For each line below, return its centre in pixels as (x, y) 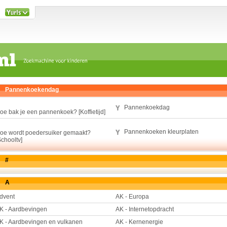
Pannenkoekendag (32, 90)
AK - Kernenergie (139, 222)
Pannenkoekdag (147, 107)
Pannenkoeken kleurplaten (161, 132)
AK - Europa (132, 197)
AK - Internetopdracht (145, 209)
